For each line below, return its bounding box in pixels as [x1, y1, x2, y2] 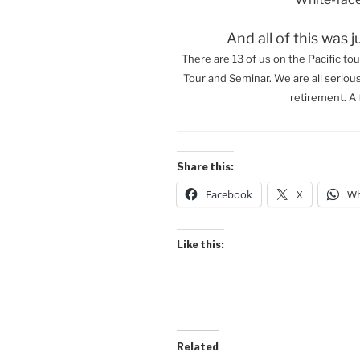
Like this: [177, 238, 224, 251]
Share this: [177, 160, 234, 173]
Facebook [206, 186, 252, 202]
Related [177, 340, 219, 353]
